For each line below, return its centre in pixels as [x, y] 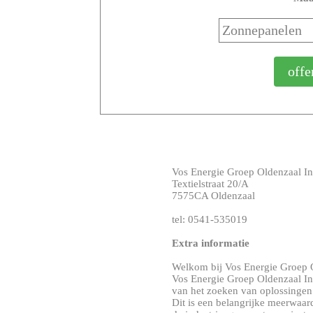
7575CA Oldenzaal [214, 196]
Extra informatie [211, 243]
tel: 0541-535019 [210, 219]
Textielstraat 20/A [211, 184]
